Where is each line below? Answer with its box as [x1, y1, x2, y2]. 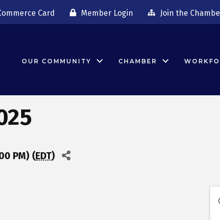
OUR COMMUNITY [22, 57, 92, 65]
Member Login [81, 8, 133, 18]
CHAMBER [118, 57, 158, 65]
